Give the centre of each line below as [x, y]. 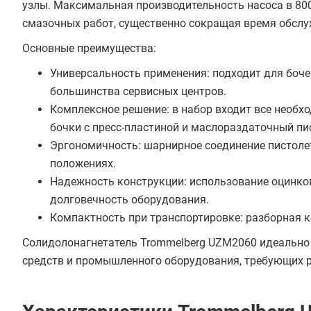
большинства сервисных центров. [138, 91]
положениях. [83, 163]
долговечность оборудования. [129, 200]
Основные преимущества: [89, 48]
